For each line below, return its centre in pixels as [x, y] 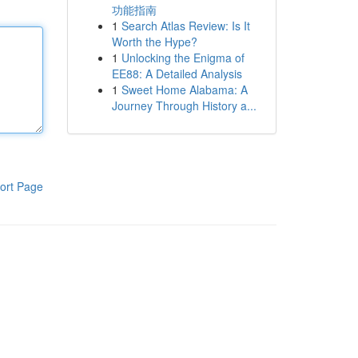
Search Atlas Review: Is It [185, 26]
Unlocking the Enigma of [183, 58]
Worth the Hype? [154, 42]
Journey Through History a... [184, 105]
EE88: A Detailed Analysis [177, 74]
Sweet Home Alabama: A [184, 89]
